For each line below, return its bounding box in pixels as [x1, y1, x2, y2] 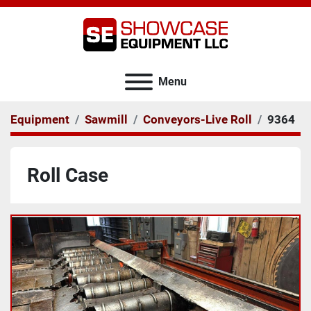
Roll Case [27, 164, 108, 187]
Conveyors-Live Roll [143, 112, 252, 126]
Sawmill [85, 112, 128, 126]
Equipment [10, 112, 69, 126]
